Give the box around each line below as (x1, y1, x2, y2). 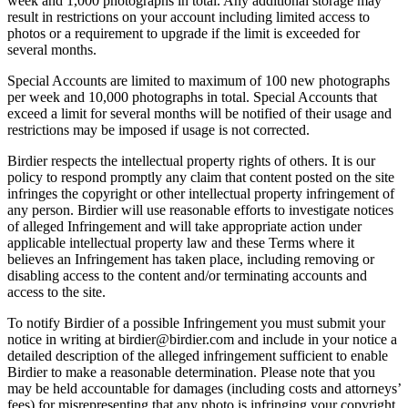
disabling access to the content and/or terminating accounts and (7, 268, 367, 284)
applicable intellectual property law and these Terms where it (7, 235, 354, 251)
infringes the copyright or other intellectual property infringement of (7, 186, 394, 202)
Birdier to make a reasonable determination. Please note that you (7, 364, 375, 381)
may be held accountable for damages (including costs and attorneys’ (7, 381, 401, 397)
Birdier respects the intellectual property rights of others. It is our (7, 153, 375, 169)
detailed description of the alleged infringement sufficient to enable (7, 348, 388, 364)
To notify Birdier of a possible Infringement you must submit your (7, 315, 385, 331)
